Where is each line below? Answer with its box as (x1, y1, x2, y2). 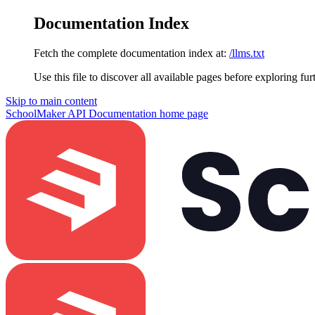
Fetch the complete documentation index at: (34, 46, 226, 59)
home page (157, 107, 208, 120)
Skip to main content (6, 94, 97, 107)
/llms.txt (229, 46, 264, 59)
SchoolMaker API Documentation (6, 107, 157, 120)
